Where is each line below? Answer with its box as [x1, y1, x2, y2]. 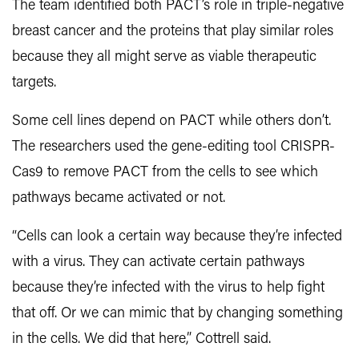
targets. [12, 75, 56, 91]
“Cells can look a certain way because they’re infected [12, 229, 342, 245]
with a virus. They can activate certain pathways [12, 255, 305, 271]
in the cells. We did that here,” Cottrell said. [12, 332, 271, 348]
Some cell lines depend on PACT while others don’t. [12, 114, 331, 130]
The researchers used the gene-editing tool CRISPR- [12, 139, 335, 155]
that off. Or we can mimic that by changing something [12, 306, 343, 322]
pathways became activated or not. [12, 191, 225, 207]
